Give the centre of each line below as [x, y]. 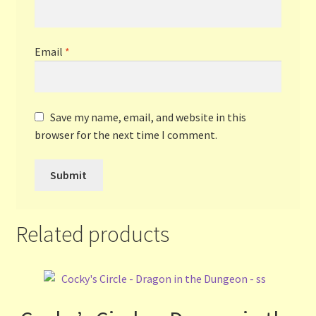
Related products [92, 234]
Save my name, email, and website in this [148, 117]
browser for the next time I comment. [126, 134]
